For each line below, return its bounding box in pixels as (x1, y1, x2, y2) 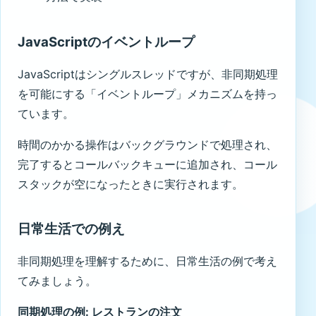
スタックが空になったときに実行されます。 (18, 176, 243, 191)
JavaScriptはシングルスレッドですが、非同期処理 (18, 66, 278, 81)
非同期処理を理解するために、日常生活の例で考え (18, 253, 277, 268)
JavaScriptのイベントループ (18, 33, 195, 50)
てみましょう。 (18, 273, 97, 288)
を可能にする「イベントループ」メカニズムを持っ (18, 86, 277, 101)
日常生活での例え (18, 220, 125, 237)
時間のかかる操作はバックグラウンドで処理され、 (18, 137, 277, 152)
